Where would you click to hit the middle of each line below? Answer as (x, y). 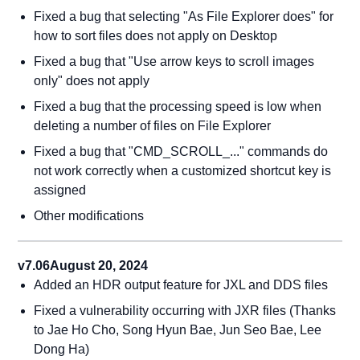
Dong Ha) (62, 349)
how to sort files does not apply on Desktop (156, 36)
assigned (60, 190)
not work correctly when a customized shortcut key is (183, 171)
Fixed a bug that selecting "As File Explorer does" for (184, 16)
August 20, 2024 (99, 266)
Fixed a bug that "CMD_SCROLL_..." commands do (181, 151)
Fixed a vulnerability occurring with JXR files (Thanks (185, 311)
